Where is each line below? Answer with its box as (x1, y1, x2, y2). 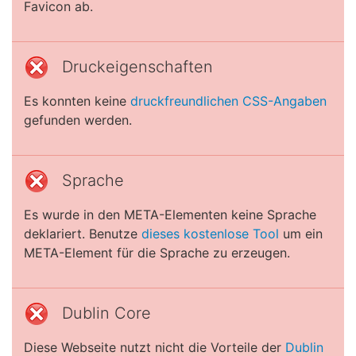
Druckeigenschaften (62, 57, 213, 76)
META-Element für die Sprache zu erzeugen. (24, 245, 290, 261)
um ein (279, 226, 323, 242)
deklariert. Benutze (24, 226, 141, 242)
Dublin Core (62, 304, 151, 323)
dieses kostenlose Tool (141, 226, 279, 242)
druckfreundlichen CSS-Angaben (130, 93, 327, 109)
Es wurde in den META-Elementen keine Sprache (24, 207, 316, 222)
